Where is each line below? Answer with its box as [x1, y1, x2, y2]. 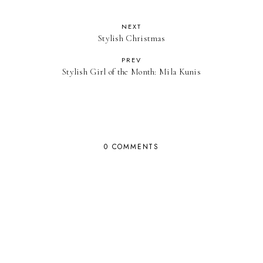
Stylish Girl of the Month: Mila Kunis [62, 66, 201, 77]
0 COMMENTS [103, 141, 159, 153]
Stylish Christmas [97, 33, 166, 44]
